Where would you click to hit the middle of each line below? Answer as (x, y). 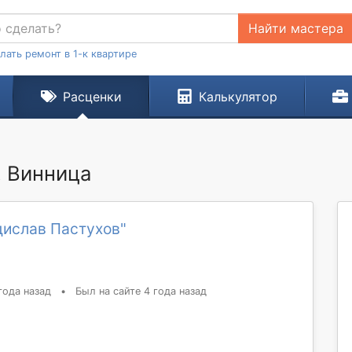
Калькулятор (238, 97)
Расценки (92, 97)
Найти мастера (295, 28)
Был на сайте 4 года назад (141, 291)
